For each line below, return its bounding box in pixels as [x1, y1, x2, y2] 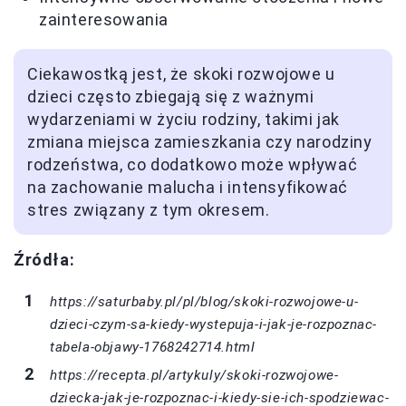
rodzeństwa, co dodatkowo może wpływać [27, 154, 358, 174]
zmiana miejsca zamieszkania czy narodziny [27, 131, 372, 151]
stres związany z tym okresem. [27, 199, 270, 219]
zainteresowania [39, 9, 169, 29]
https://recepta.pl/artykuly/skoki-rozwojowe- [50, 366, 339, 383]
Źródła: [14, 249, 75, 269]
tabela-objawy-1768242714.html [50, 338, 256, 355]
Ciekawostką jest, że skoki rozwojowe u [27, 63, 335, 83]
